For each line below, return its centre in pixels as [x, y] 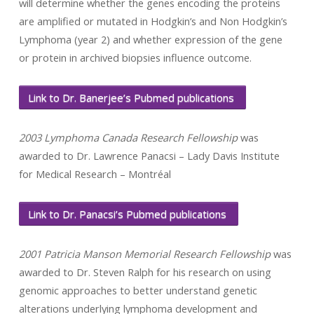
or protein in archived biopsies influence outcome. [135, 57]
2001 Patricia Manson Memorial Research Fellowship [144, 254]
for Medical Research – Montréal [95, 174]
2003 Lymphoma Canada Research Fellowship [128, 137]
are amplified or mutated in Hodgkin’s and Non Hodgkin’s [153, 21]
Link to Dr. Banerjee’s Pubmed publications [132, 97]
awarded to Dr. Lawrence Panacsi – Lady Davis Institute [149, 156]
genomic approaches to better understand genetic [138, 290]
